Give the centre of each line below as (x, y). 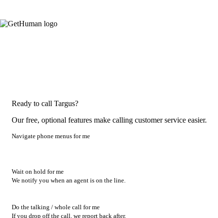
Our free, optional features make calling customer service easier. (109, 120)
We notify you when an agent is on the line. (69, 180)
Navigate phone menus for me (51, 136)
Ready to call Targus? (45, 103)
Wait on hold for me (38, 171)
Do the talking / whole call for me (56, 207)
